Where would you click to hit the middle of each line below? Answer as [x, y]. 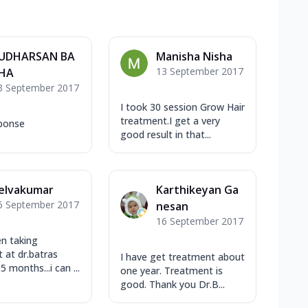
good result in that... [166, 134]
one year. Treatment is [172, 271]
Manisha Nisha [195, 56]
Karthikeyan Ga [198, 190]
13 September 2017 [200, 71]
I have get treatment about [183, 257]
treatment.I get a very [170, 121]
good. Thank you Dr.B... [173, 284]
